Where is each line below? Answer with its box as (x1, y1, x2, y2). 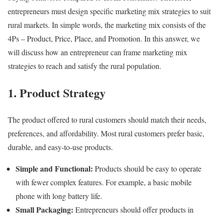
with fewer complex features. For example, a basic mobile (16, 176, 192, 187)
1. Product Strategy (8, 84, 106, 101)
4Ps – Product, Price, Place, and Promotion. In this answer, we (8, 33, 200, 44)
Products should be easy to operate (93, 163, 201, 174)
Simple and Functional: (16, 162, 93, 174)
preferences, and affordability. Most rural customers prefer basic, (8, 128, 204, 138)
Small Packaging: (16, 203, 73, 215)
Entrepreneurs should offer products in (73, 204, 194, 215)
